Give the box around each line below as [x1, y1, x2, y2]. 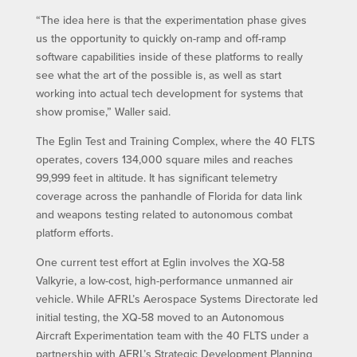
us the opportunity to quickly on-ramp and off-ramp [35, 29, 286, 46]
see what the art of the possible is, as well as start [35, 66, 281, 83]
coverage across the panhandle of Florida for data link [35, 187, 302, 204]
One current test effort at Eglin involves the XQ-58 [35, 253, 284, 270]
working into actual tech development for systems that [35, 84, 303, 101]
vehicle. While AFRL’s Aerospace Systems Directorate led [35, 290, 318, 307]
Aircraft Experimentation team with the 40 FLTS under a [35, 327, 308, 343]
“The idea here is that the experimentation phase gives [35, 11, 307, 28]
